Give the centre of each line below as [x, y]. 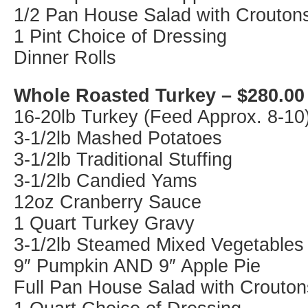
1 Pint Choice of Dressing [120, 36]
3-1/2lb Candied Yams [106, 180]
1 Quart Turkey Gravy [104, 223]
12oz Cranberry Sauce [108, 202]
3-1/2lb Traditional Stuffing [123, 159]
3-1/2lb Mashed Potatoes [118, 138]
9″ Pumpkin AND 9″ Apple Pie [137, 266]
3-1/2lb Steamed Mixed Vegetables [159, 244]
